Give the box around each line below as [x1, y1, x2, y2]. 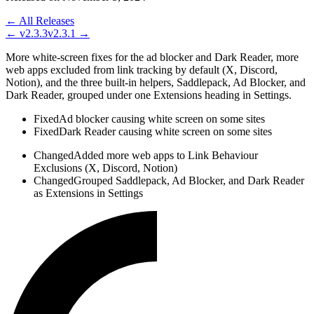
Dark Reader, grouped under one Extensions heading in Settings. [6, 89, 292, 102]
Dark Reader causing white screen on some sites [59, 125, 272, 138]
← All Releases [6, 15, 74, 27]
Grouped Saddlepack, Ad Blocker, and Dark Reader [74, 175, 304, 187]
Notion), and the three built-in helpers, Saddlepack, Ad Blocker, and [6, 76, 306, 89]
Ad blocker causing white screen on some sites [59, 113, 265, 125]
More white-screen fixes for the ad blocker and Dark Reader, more [6, 51, 299, 64]
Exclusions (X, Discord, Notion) [34, 162, 177, 175]
